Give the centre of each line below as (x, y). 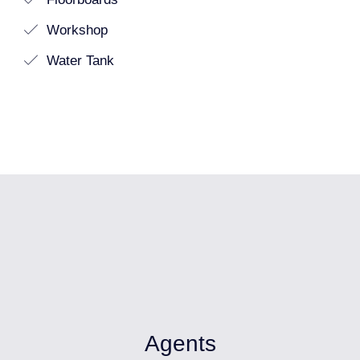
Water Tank (78, 61)
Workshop (75, 30)
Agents (180, 344)
